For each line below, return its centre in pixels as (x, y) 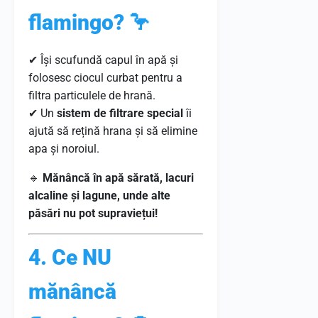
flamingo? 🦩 (89, 22)
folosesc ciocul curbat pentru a (105, 78)
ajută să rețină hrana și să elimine (113, 131)
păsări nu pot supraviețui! (93, 213)
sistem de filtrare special (120, 113)
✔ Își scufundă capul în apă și (103, 60)
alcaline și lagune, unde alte (99, 196)
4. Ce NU (70, 257)
